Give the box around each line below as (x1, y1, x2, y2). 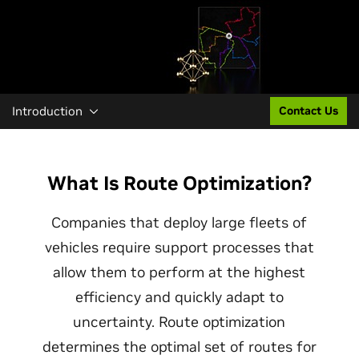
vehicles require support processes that (44, 238, 314, 256)
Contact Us (279, 103, 338, 118)
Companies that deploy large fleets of (51, 213, 308, 232)
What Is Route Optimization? (47, 171, 312, 196)
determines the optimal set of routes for (42, 337, 317, 356)
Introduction (12, 103, 83, 119)
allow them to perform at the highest (53, 263, 306, 281)
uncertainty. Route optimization (73, 313, 286, 331)
